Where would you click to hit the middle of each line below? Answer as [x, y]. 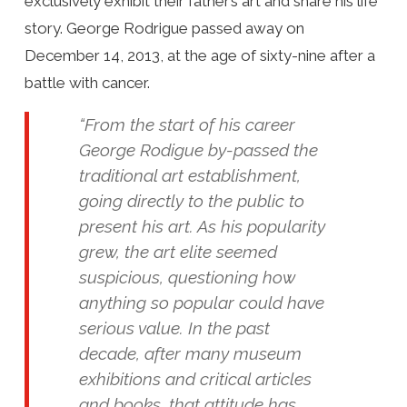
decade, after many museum [190, 353]
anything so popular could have [201, 302]
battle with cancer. [87, 82]
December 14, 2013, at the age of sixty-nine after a [199, 55]
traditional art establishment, [189, 175]
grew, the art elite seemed [178, 251]
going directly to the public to [191, 200]
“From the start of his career [187, 124]
